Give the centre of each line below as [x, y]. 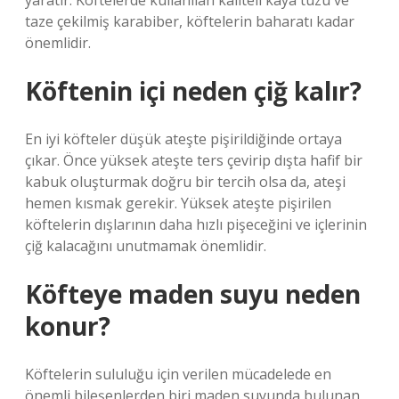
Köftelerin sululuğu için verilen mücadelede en [178, 374]
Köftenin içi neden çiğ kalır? [193, 91]
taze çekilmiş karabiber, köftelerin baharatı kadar [190, 21]
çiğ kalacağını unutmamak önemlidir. [146, 246]
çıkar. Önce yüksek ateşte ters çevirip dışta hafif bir [194, 160]
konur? [68, 326]
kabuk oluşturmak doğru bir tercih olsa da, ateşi [185, 182]
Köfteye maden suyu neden [193, 294]
